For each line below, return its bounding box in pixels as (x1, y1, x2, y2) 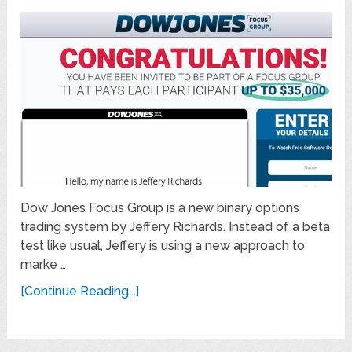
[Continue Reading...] (20, 284, 140, 299)
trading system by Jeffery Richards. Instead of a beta (20, 219, 331, 235)
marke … (20, 257, 67, 273)
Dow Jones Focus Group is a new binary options (20, 200, 300, 216)
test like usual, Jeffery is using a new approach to (20, 238, 306, 254)
